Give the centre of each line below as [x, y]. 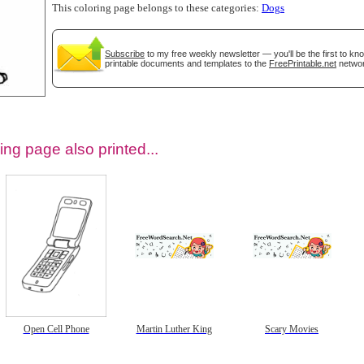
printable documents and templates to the [187, 63]
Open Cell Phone [56, 329]
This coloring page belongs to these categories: [157, 8]
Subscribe [125, 53]
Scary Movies [292, 329]
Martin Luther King [174, 329]
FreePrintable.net [303, 63]
